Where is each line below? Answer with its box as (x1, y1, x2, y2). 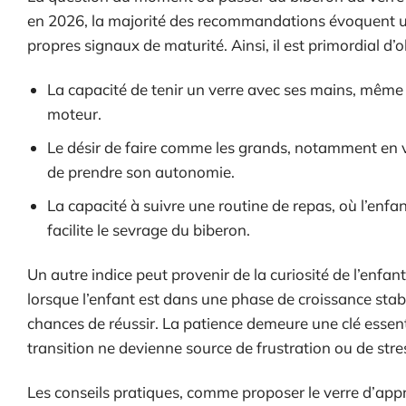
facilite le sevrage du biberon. (47, 219, 251, 239)
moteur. (47, 103, 102, 123)
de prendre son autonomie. (47, 161, 236, 181)
